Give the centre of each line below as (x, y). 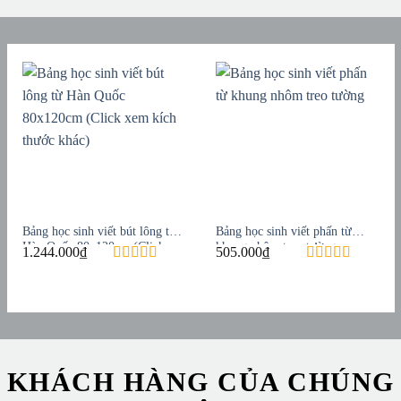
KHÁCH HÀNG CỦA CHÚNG (200, 381)
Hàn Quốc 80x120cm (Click (93, 246)
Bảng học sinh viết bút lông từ (99, 231)
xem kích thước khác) (77, 261)
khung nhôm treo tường (276, 246)
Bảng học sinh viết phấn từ (284, 231)
